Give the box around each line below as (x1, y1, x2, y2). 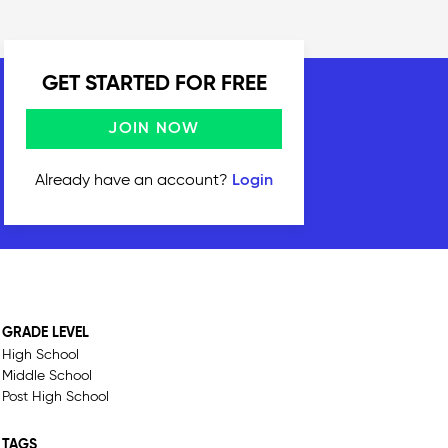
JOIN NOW (108, 120, 200, 137)
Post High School (2, 389, 109, 404)
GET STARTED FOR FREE (41, 73, 267, 95)
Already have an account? (35, 172, 232, 189)
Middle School (2, 368, 92, 383)
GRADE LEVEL (2, 325, 89, 340)
